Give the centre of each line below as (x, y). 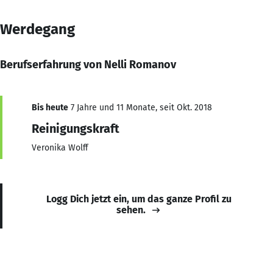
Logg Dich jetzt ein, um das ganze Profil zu (139, 199)
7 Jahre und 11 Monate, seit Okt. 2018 (140, 107)
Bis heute (50, 107)
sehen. (131, 210)
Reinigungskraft (76, 128)
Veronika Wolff (60, 147)
